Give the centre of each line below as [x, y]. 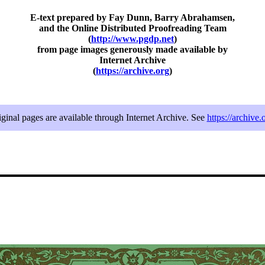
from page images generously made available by [132, 50]
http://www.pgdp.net [132, 39]
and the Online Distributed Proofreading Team [132, 28]
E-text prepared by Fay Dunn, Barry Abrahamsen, [132, 18]
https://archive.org [132, 71]
